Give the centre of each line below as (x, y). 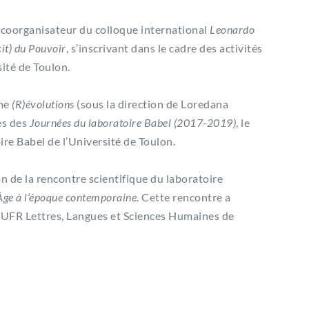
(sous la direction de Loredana (151, 103)
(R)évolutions (43, 103)
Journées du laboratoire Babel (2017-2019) (132, 122)
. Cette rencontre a (184, 197)
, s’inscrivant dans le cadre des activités (164, 48)
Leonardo (232, 29)
